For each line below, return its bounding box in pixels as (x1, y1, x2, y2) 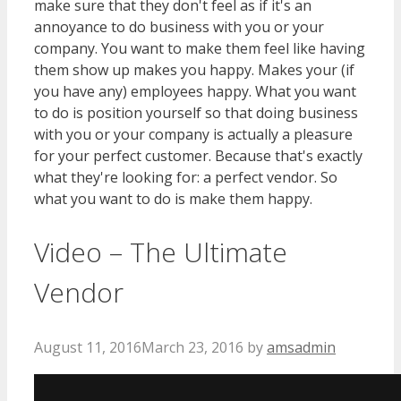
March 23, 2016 (141, 337, 243, 357)
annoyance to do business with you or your (34, 17, 324, 37)
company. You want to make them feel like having (34, 38, 365, 58)
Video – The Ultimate (34, 233, 287, 270)
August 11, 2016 (34, 337, 141, 357)
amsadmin (267, 337, 336, 357)
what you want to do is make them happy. (34, 189, 312, 209)
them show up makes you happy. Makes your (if (34, 60, 354, 80)
